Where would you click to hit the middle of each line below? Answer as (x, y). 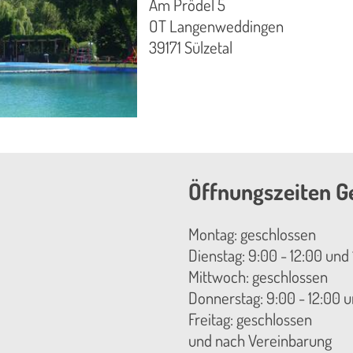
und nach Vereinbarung (260, 341)
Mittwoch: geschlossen (258, 277)
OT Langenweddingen (217, 26)
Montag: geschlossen (252, 234)
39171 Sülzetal (191, 48)
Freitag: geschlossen (250, 320)
